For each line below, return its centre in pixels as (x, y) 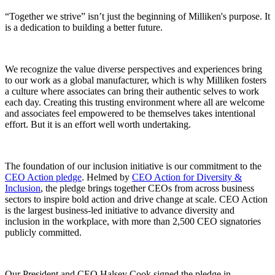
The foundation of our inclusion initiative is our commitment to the (133, 166)
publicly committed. (43, 232)
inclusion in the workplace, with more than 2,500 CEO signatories (133, 221)
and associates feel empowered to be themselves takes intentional (130, 113)
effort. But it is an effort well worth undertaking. (98, 124)
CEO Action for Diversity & (187, 177)
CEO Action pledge (43, 177)
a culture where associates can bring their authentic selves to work (132, 91)
